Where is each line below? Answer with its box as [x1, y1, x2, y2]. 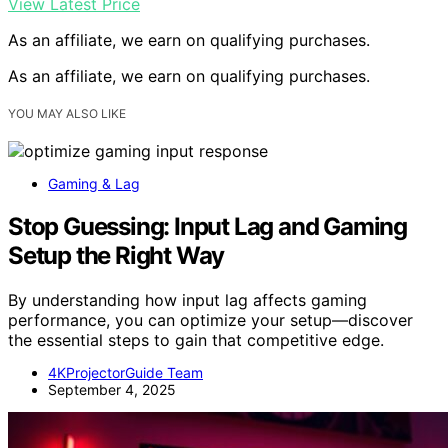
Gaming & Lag [48, 175, 140, 193]
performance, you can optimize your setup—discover [8, 309, 413, 330]
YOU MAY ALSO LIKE [8, 106, 126, 121]
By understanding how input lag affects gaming [8, 289, 367, 310]
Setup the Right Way [8, 240, 225, 270]
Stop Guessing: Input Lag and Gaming [8, 211, 407, 241]
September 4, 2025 [48, 380, 176, 398]
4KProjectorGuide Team [48, 363, 203, 381]
